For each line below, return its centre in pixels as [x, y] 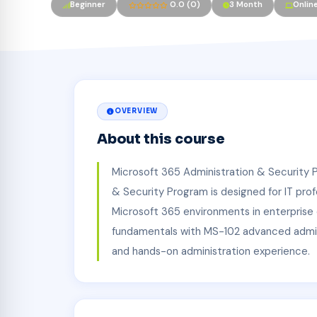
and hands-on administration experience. [211, 252]
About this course [161, 139]
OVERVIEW [136, 111]
